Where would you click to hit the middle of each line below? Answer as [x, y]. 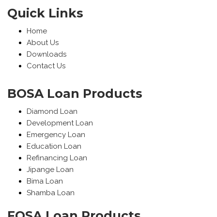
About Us [43, 43]
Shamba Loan [51, 193]
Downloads [46, 54]
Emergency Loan [56, 135]
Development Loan [60, 123]
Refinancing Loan [57, 158]
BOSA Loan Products [75, 93]
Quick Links [45, 13]
